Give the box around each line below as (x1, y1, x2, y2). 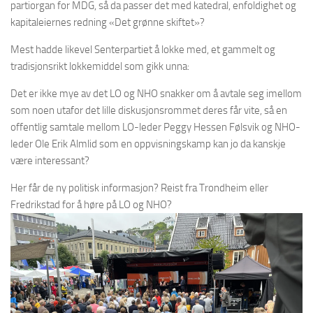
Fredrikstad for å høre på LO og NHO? (10, 198, 172, 211)
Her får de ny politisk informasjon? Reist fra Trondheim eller (10, 181, 268, 194)
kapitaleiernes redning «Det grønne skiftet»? (10, 15, 205, 29)
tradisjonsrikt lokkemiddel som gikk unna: (10, 59, 189, 73)
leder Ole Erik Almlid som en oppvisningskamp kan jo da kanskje (10, 137, 286, 150)
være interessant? (10, 154, 89, 167)
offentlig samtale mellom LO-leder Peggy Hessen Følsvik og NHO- (10, 120, 300, 133)
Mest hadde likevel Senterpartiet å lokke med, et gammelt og (10, 43, 275, 56)
